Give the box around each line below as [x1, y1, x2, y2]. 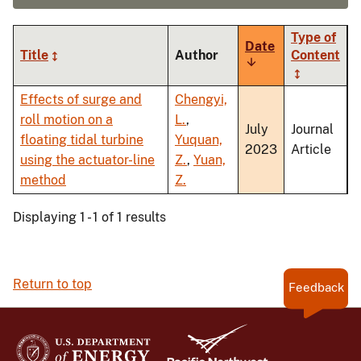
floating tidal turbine [20, 132, 143, 148]
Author [175, 48, 218, 64]
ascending [245, 74, 307, 90]
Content [291, 48, 340, 64]
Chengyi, [175, 92, 227, 108]
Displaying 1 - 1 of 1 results [13, 210, 166, 226]
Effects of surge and [20, 92, 142, 108]
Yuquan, [175, 132, 222, 148]
